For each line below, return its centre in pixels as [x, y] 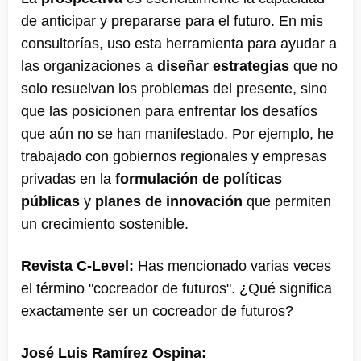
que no [313, 66]
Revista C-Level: [77, 266]
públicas [50, 201]
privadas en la [68, 178]
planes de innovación [169, 201]
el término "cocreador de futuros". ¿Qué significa [176, 288]
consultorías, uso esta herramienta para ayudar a [179, 43]
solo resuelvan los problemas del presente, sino [174, 88]
